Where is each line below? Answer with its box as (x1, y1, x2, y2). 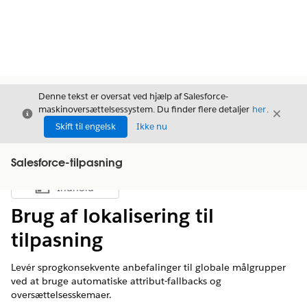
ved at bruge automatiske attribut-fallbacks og (11, 275, 221, 287)
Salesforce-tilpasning (11, 158, 123, 169)
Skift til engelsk (56, 121, 116, 132)
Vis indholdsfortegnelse (64, 185, 160, 197)
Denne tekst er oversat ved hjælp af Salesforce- (38, 90, 228, 102)
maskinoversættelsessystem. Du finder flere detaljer (38, 103, 251, 115)
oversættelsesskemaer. (11, 288, 112, 301)
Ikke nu (136, 121, 167, 132)
